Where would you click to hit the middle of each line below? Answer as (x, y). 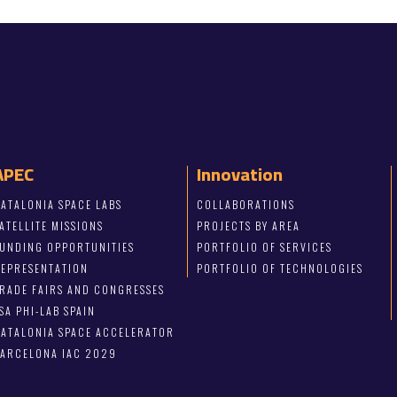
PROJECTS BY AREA (249, 226)
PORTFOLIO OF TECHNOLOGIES (280, 269)
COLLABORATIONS (246, 205)
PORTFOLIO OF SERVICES (265, 247)
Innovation (240, 175)
